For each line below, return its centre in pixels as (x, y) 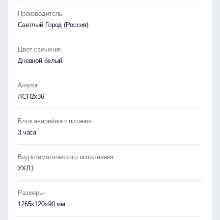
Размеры (31, 193)
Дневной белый (40, 61)
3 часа (27, 132)
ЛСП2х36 (31, 96)
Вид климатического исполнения (66, 157)
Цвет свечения (40, 49)
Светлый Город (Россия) (53, 25)
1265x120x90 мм (42, 204)
